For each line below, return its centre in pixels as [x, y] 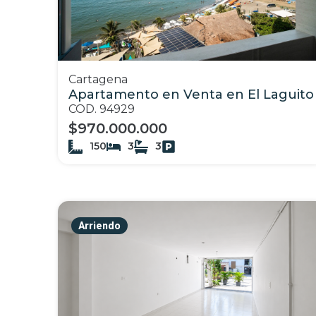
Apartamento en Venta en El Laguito [191, 95]
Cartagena [98, 80]
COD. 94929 [102, 109]
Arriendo [99, 226]
